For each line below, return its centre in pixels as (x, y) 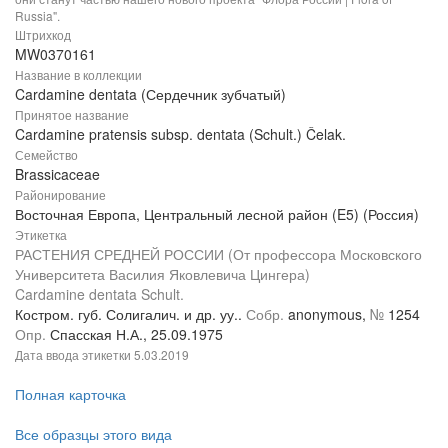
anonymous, (329, 313)
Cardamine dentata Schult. (99, 293)
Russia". (37, 15)
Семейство (46, 154)
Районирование (60, 194)
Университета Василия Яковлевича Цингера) (162, 273)
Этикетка (41, 234)
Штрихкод (43, 34)
